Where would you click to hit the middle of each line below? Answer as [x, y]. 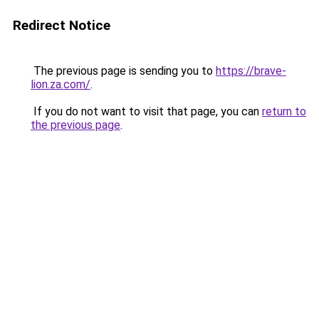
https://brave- [251, 71]
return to [284, 111]
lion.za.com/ [61, 84]
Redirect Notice [62, 25]
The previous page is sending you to [123, 71]
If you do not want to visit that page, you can [146, 111]
